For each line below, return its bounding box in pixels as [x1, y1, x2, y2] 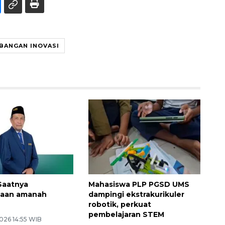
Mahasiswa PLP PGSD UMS [88, 180, 189, 189]
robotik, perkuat [88, 200, 151, 209]
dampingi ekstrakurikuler [88, 190, 184, 199]
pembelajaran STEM [88, 210, 164, 219]
